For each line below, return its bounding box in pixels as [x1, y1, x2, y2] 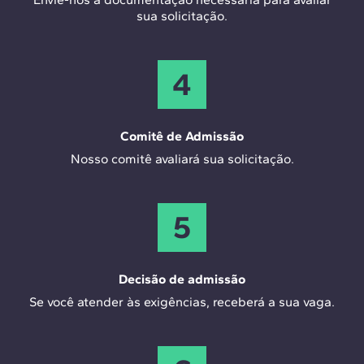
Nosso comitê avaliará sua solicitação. [70, 151, 294, 167]
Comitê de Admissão [120, 128, 244, 145]
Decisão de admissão [119, 271, 245, 288]
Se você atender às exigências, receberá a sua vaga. [29, 294, 335, 310]
